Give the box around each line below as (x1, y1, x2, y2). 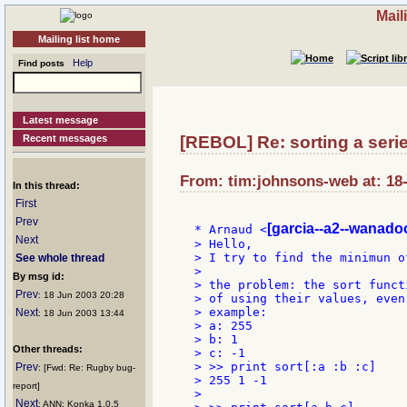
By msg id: (13, 271, 65, 282)
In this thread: (13, 180, 80, 191)
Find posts (13, 58, 65, 68)
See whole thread (15, 252, 104, 264)
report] (13, 381, 40, 391)
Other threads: (13, 343, 83, 354)
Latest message (23, 114, 99, 125)
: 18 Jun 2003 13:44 (38, 308, 124, 318)
